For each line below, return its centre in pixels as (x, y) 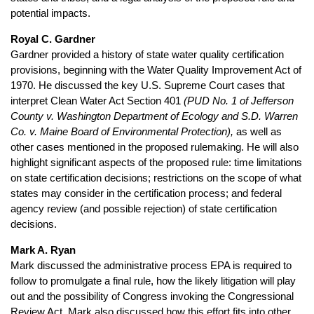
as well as (258, 132)
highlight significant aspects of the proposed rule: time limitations (156, 163)
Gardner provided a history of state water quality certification (147, 55)
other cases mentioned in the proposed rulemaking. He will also (155, 147)
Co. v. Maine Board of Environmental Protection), (122, 132)
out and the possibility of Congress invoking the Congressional (152, 296)
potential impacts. (50, 13)
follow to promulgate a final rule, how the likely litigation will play (153, 281)
